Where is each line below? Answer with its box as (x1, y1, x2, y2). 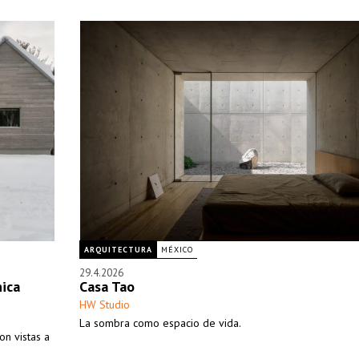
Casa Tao (79, 277, 135, 296)
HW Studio (79, 297, 130, 312)
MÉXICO (161, 244, 193, 255)
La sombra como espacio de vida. (79, 316, 241, 330)
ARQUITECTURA (84, 244, 152, 255)
